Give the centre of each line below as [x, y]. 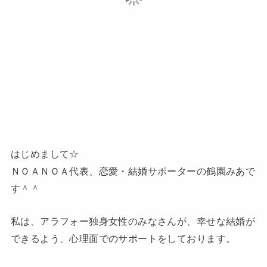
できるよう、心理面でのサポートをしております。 [123, 239]
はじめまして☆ [45, 154]
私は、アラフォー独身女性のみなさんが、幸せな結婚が [133, 221]
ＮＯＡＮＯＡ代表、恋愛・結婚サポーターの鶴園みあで [133, 171]
